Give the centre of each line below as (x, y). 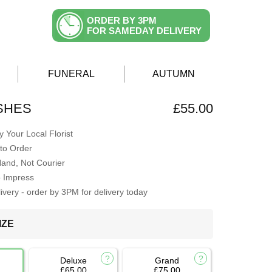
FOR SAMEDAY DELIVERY (144, 31)
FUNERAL (71, 74)
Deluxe (73, 261)
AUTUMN (174, 74)
